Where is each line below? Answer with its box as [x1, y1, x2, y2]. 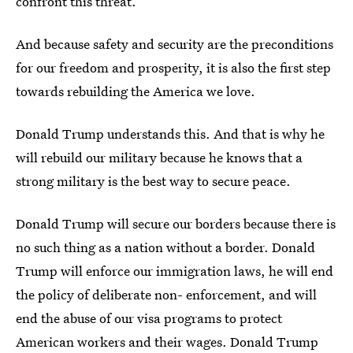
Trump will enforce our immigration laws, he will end [16, 262, 333, 281]
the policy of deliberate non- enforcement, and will [16, 285, 317, 304]
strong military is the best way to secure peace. [16, 172, 291, 191]
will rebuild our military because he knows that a [16, 148, 303, 167]
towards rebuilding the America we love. [16, 82, 255, 101]
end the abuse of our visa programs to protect [16, 309, 282, 328]
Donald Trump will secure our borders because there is [16, 214, 336, 233]
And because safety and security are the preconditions [16, 35, 333, 54]
